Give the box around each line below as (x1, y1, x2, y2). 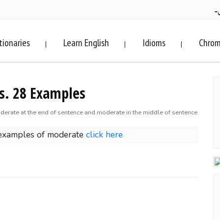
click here (86, 129, 123, 141)
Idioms (142, 36, 165, 49)
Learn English (63, 36, 109, 49)
